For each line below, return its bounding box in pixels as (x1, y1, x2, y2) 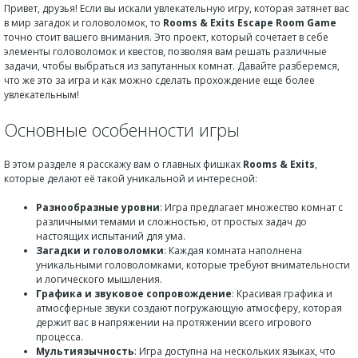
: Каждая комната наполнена (164, 244, 302, 257)
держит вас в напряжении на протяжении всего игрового (36, 316, 312, 329)
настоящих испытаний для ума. (36, 229, 185, 243)
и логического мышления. (36, 272, 162, 286)
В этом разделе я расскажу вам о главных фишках (4, 157, 243, 171)
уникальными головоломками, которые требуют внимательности (36, 258, 350, 272)
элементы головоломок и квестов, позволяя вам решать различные (4, 44, 327, 58)
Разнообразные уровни (36, 201, 160, 214)
